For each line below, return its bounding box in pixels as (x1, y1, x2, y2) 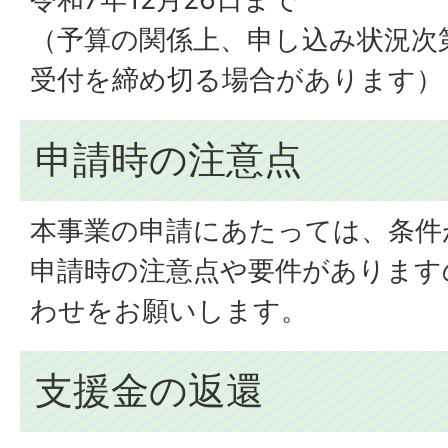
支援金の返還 (35, 367, 264, 413)
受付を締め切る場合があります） (30, 63, 443, 96)
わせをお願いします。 (30, 294, 308, 327)
